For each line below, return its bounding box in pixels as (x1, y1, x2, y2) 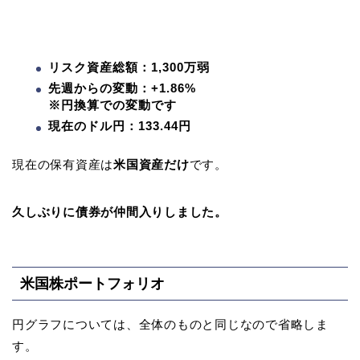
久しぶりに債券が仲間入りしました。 (12, 205, 227, 219)
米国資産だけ (113, 157, 190, 172)
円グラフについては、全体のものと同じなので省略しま (12, 317, 329, 331)
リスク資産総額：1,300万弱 (48, 59, 210, 74)
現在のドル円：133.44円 (48, 119, 191, 133)
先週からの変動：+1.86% (48, 81, 196, 96)
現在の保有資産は (12, 157, 114, 172)
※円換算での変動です (48, 98, 177, 112)
